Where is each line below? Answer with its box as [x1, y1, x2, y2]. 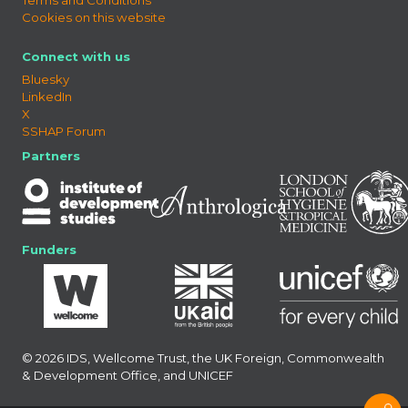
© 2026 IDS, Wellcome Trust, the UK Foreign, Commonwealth [22, 350, 384, 365]
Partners [22, 148, 80, 163]
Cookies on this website [22, 9, 166, 25]
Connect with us [22, 48, 130, 64]
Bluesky [22, 71, 69, 87]
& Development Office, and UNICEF [22, 367, 233, 382]
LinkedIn [22, 88, 72, 104]
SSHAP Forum [22, 123, 106, 138]
